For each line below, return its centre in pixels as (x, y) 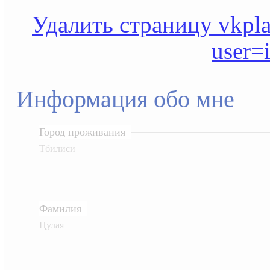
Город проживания (82, 132)
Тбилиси (57, 148)
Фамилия (60, 209)
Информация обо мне (125, 100)
